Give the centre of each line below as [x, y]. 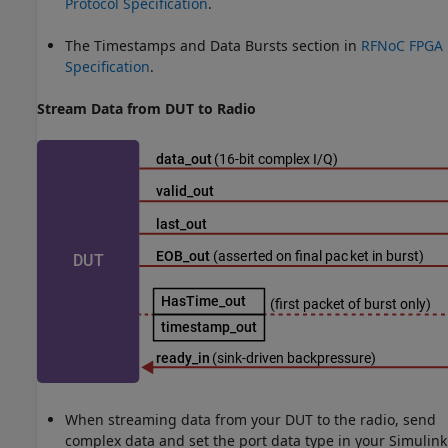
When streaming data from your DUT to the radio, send [250, 420]
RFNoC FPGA [402, 46]
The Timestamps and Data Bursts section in [213, 46]
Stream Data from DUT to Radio [146, 109]
